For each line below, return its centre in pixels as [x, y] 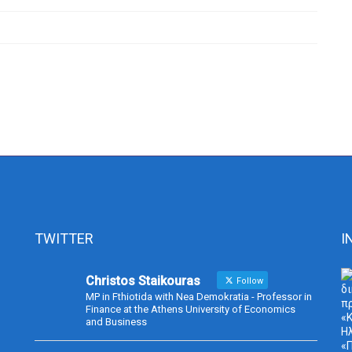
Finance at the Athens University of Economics [191, 310]
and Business [116, 322]
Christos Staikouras [143, 281]
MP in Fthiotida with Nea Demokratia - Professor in [199, 297]
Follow [249, 281]
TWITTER [64, 239]
